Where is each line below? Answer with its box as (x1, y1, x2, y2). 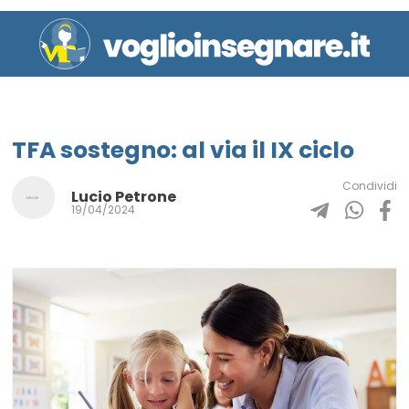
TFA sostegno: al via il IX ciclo (12, 133, 354, 166)
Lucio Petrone (71, 186, 176, 208)
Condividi (342, 177, 397, 194)
